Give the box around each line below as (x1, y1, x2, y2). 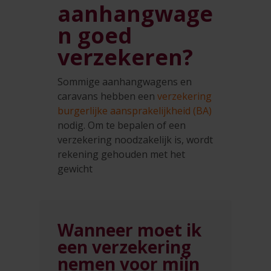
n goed (57, 21, 132, 51)
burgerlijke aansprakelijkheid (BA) (57, 104, 212, 118)
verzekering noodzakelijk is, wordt (57, 133, 213, 147)
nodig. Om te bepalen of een (57, 119, 186, 132)
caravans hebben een (57, 90, 157, 103)
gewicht (57, 162, 93, 176)
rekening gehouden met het (57, 148, 185, 162)
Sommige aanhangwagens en (57, 75, 192, 89)
